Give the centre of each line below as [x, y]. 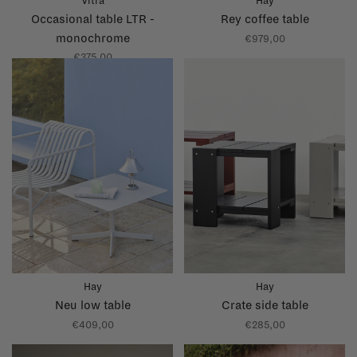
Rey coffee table [265, 20]
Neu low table [92, 305]
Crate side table [265, 305]
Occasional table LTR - [92, 20]
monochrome [92, 39]
